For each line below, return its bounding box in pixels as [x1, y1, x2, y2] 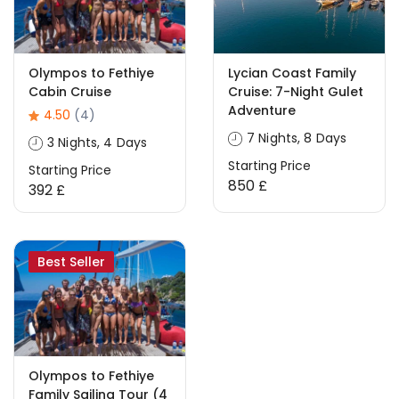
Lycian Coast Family [228, 64, 356, 82]
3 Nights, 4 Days [47, 134, 148, 151]
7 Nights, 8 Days [247, 129, 347, 147]
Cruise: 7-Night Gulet [228, 83, 363, 101]
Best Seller [37, 253, 105, 271]
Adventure [228, 102, 296, 119]
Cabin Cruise [28, 83, 111, 101]
